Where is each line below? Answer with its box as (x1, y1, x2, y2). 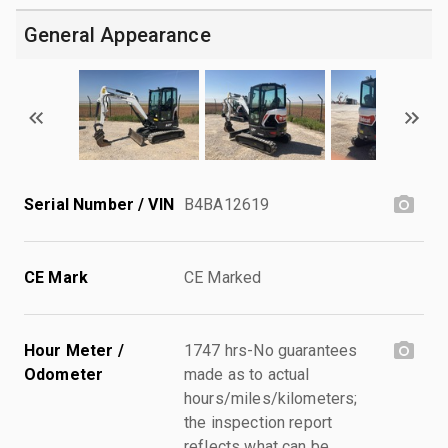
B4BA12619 (184, 194, 270, 214)
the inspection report (184, 412, 333, 432)
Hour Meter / (24, 340, 124, 360)
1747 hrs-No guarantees (184, 340, 358, 360)
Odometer (24, 364, 104, 384)
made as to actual (184, 364, 310, 384)
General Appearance (24, 22, 211, 47)
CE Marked (184, 267, 262, 287)
